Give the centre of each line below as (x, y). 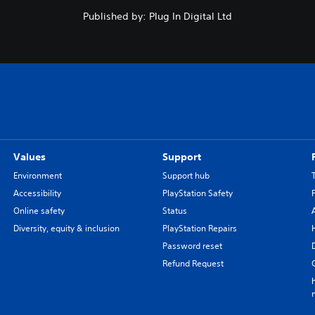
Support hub (186, 175)
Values (29, 156)
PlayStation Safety (197, 193)
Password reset (192, 245)
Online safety (39, 210)
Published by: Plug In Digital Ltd (157, 16)
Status (174, 210)
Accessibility (37, 193)
